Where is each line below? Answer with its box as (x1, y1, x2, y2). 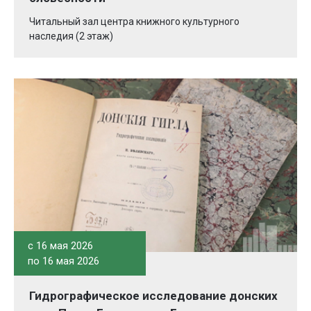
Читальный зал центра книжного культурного (29, 16, 239, 28)
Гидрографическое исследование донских (29, 289, 278, 303)
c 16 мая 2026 (28, 239, 93, 253)
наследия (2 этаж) (29, 31, 113, 42)
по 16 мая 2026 (28, 255, 99, 268)
